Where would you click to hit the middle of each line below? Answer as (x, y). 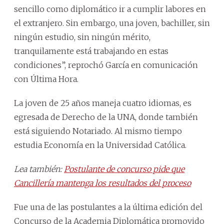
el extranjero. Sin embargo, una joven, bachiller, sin (112, 23)
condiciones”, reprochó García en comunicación (106, 65)
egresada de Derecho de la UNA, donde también (106, 117)
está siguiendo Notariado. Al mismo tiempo (98, 131)
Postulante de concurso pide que (124, 169)
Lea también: (39, 169)
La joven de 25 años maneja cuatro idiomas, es (103, 103)
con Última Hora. (46, 79)
